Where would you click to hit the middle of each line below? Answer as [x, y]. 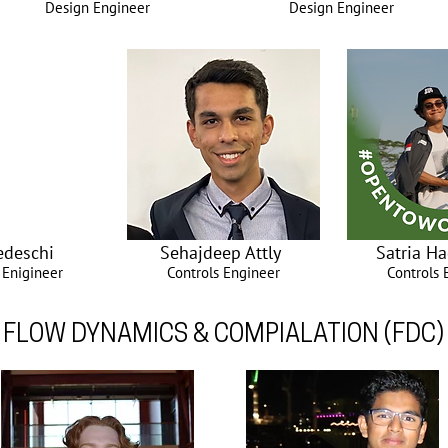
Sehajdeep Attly [220, 252]
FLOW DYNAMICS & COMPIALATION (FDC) [223, 335]
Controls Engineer [223, 272]
